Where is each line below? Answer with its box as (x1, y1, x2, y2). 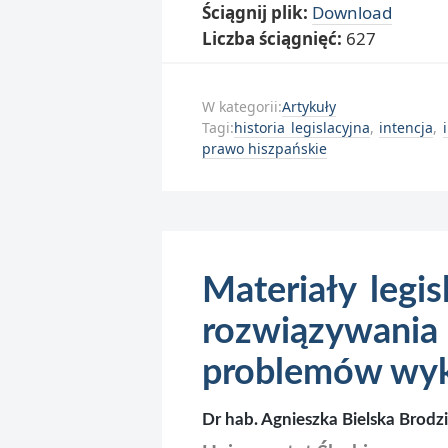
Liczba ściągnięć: (202, 26, 346, 50)
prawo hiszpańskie (202, 138, 327, 158)
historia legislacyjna (234, 117, 370, 137)
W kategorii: (202, 96, 282, 116)
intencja (379, 117, 434, 137)
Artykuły (282, 96, 336, 116)
